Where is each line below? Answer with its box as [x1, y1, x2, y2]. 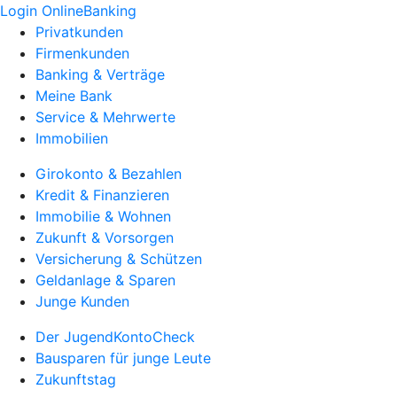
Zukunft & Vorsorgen [35, 229, 174, 246]
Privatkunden [35, 23, 123, 41]
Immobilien [35, 129, 108, 147]
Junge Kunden [35, 292, 129, 310]
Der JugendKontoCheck [35, 328, 195, 346]
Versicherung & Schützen [35, 250, 202, 268]
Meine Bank [35, 87, 113, 105]
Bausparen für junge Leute [35, 349, 211, 367]
